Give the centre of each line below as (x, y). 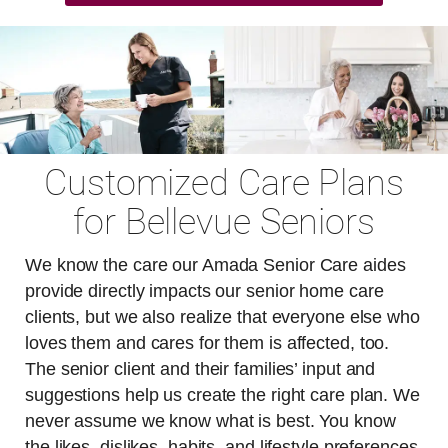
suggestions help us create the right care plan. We (222, 395)
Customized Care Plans (224, 183)
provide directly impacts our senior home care (204, 291)
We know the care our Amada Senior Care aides (215, 265)
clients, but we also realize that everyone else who (222, 317)
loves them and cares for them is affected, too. (207, 343)
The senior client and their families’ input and (200, 369)
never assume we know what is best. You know (210, 421)
